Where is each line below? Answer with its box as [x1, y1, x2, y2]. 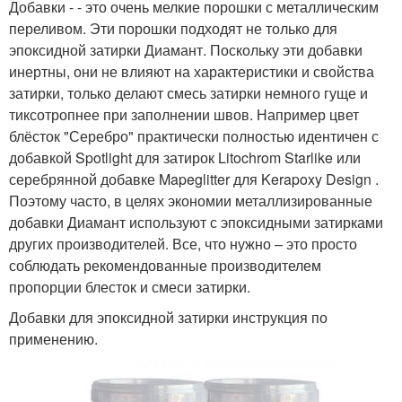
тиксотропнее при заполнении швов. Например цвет [9, 104, 359, 126]
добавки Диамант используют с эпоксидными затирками [9, 212, 383, 233]
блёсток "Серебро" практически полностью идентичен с [9, 126, 379, 147]
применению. [9, 328, 98, 350]
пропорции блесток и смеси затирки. [9, 276, 250, 298]
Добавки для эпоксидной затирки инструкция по [9, 307, 328, 328]
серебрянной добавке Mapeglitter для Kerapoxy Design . [9, 169, 379, 190]
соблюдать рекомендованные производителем [9, 255, 321, 276]
